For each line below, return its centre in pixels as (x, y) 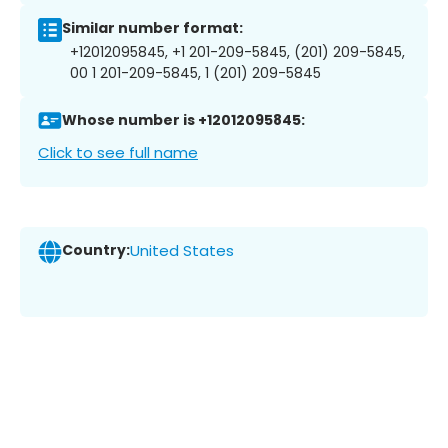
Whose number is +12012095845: (183, 120)
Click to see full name (118, 152)
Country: (96, 250)
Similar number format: (152, 28)
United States (182, 251)
